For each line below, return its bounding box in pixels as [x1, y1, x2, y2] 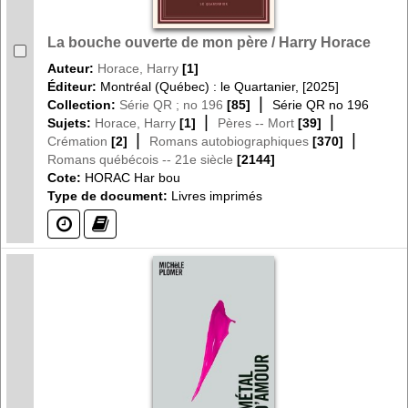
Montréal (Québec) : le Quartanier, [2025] [100, 78, 339, 94]
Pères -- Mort [218, 115, 294, 130]
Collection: [47, 97, 119, 112]
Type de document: [47, 188, 168, 203]
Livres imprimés [168, 188, 262, 203]
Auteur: [47, 60, 97, 76]
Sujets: [47, 115, 95, 130]
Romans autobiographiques [149, 133, 309, 148]
